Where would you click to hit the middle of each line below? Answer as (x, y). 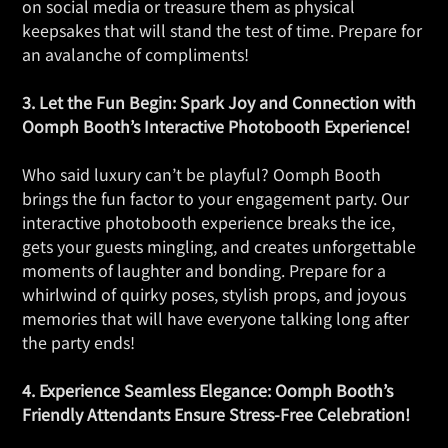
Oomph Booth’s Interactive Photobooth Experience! (216, 126)
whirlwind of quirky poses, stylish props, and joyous (214, 294)
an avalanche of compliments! (135, 54)
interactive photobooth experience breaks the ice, (208, 222)
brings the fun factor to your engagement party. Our (215, 198)
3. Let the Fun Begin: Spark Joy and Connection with (219, 102)
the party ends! (78, 342)
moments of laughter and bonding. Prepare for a (204, 270)
